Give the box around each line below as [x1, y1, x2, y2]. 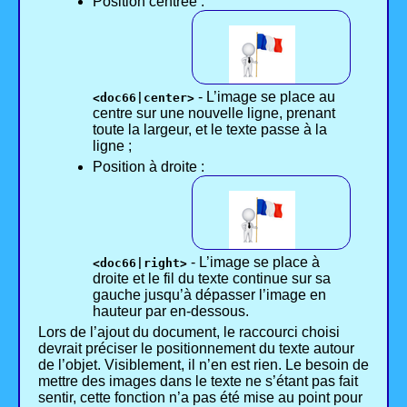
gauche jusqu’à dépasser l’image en [93, 287, 326, 303]
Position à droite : [93, 159, 204, 175]
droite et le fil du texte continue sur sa [93, 271, 331, 287]
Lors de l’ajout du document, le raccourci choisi [38, 324, 340, 341]
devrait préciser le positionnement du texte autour [38, 341, 354, 357]
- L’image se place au [194, 89, 335, 105]
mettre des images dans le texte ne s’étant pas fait [38, 373, 358, 390]
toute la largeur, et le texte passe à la [93, 122, 327, 138]
